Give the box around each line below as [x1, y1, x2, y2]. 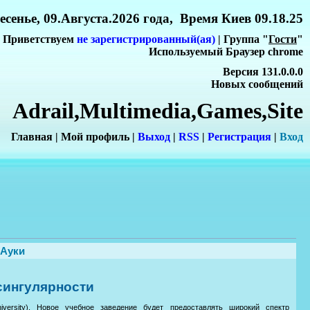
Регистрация [208, 131, 271, 143]
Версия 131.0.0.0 [223, 65, 303, 77]
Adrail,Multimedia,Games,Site [12, 98, 303, 123]
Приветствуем [3, 33, 77, 46]
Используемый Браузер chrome [149, 46, 303, 58]
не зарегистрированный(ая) [77, 33, 215, 46]
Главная [11, 131, 53, 143]
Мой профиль [61, 131, 129, 143]
